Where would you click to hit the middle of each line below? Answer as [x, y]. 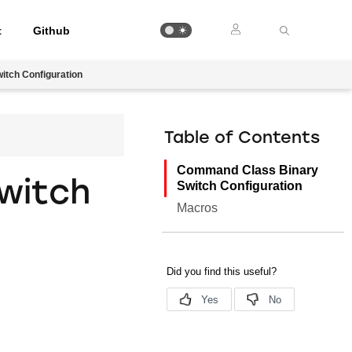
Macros [198, 208]
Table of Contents [242, 139]
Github [52, 30]
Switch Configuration [240, 186]
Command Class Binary [248, 170]
